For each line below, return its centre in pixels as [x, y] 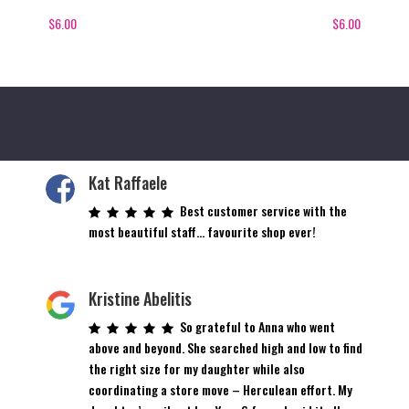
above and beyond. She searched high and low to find [226, 347]
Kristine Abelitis [141, 298]
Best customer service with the [264, 210]
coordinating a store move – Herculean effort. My [221, 389]
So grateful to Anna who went [258, 326]
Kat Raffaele [128, 182]
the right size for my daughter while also [197, 368]
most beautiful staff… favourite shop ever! [203, 231]
